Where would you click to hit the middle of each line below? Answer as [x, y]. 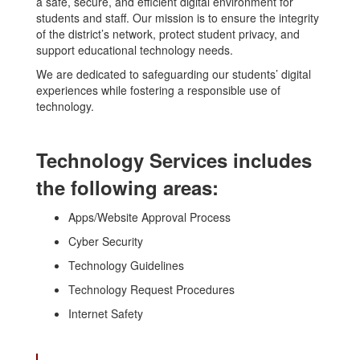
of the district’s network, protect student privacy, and [168, 34]
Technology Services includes [174, 160]
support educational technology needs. [136, 50]
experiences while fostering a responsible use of [158, 90]
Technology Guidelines [126, 266]
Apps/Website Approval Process [149, 217]
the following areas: [127, 188]
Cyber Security [106, 241]
